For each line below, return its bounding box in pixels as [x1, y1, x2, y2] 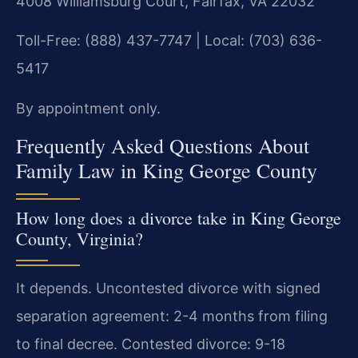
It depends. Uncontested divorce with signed [16, 280, 320, 297]
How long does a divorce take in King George [16, 206, 341, 230]
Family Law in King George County [16, 157, 317, 185]
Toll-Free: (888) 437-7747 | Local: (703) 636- [16, 32, 322, 50]
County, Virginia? [16, 227, 143, 251]
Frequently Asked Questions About [16, 132, 309, 160]
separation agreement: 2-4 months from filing [16, 308, 328, 325]
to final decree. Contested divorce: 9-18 [16, 336, 285, 353]
